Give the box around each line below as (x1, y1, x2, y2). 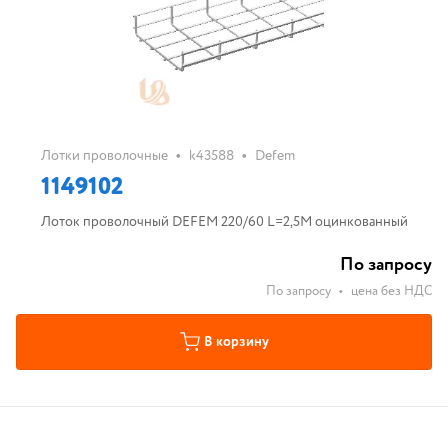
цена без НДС (351, 282, 432, 301)
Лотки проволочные (40, 146, 168, 166)
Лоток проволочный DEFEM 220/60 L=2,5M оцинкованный (40, 212, 408, 232)
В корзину (203, 332, 269, 352)
